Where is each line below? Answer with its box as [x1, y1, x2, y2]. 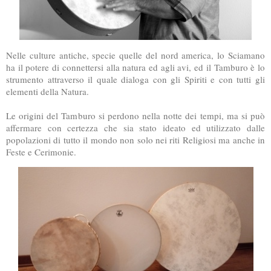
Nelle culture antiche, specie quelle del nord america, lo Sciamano [6, 48, 265, 61]
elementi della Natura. [6, 85, 89, 97]
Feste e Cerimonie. [6, 145, 76, 158]
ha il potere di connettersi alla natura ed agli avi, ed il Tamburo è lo [6, 60, 265, 73]
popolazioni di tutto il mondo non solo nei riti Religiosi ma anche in [6, 133, 265, 146]
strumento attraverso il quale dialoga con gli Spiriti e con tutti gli [6, 73, 265, 85]
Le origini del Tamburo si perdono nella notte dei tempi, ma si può [6, 109, 265, 122]
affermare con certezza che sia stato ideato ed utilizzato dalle [6, 121, 265, 134]
